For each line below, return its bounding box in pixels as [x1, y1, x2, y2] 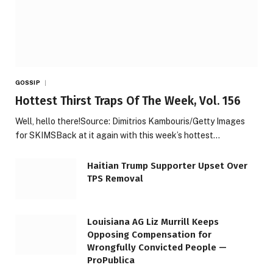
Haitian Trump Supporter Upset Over [87, 160, 247, 172]
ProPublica [87, 254, 135, 266]
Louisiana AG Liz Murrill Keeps [87, 216, 219, 227]
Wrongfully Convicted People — [87, 241, 227, 253]
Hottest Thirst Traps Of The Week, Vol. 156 [15, 94, 241, 108]
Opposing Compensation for [87, 229, 211, 240]
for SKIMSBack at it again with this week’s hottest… [15, 130, 220, 141]
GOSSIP [15, 79, 40, 87]
